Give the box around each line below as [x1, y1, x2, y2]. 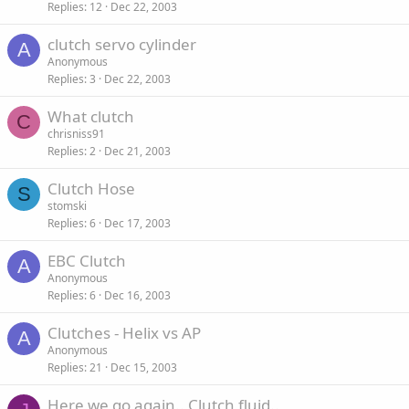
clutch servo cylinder [47, 34, 196, 55]
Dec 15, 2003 [110, 360, 177, 375]
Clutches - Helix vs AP [47, 322, 201, 343]
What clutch [47, 106, 134, 127]
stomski [47, 198, 87, 214]
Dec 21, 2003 [104, 143, 171, 159]
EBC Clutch [47, 250, 126, 271]
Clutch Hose [47, 178, 135, 199]
